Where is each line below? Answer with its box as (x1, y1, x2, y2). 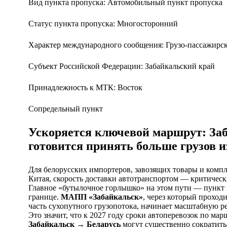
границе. (28, 192, 61, 201)
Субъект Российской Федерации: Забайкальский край (28, 61, 215, 70)
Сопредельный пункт (28, 104, 105, 113)
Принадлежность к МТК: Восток (28, 83, 142, 92)
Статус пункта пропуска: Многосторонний (28, 19, 178, 28)
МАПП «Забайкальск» (60, 192, 143, 201)
